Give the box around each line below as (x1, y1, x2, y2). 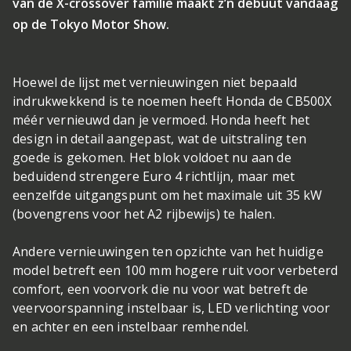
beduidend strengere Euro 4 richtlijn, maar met (13, 168, 295, 185)
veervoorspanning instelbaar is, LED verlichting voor (13, 299, 331, 317)
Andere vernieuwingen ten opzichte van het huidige (13, 243, 324, 260)
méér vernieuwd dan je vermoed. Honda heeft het (13, 111, 310, 128)
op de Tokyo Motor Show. (13, 16, 169, 33)
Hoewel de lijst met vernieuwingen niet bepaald (13, 74, 298, 91)
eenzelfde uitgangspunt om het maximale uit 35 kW (13, 186, 323, 204)
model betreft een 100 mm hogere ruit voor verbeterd (13, 262, 338, 279)
